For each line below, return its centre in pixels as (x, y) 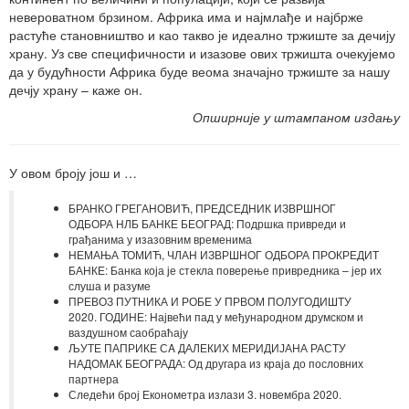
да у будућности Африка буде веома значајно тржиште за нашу (199, 71)
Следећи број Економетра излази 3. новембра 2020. (205, 393)
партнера (94, 378)
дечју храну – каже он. (76, 89)
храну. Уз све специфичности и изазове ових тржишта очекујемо (202, 52)
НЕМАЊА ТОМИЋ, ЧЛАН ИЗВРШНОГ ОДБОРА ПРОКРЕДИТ (224, 254)
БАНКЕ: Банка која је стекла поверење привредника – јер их (225, 269)
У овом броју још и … (73, 172)
